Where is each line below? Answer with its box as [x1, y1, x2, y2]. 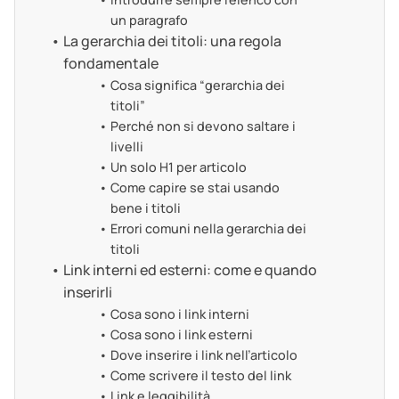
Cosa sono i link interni [110, 305, 249, 323]
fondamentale [63, 53, 159, 74]
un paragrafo [110, 12, 188, 29]
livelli [110, 138, 143, 156]
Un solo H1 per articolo [110, 159, 247, 176]
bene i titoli [110, 199, 181, 217]
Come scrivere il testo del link [110, 367, 291, 385]
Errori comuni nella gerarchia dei [110, 220, 306, 238]
